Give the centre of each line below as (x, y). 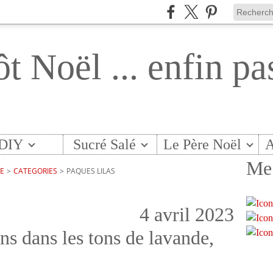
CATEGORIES (35, 171)
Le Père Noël (203, 144)
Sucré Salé (104, 144)
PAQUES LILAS (91, 171)
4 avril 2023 (187, 214)
